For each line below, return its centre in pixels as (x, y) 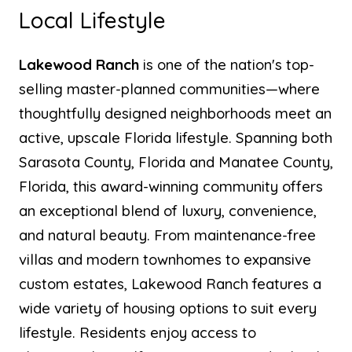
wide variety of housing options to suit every (168, 308)
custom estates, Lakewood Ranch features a (170, 284)
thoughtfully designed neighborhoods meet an (175, 113)
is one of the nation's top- (227, 64)
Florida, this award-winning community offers (171, 186)
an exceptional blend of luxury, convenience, (168, 211)
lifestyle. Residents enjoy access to (137, 332)
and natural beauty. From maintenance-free (167, 235)
